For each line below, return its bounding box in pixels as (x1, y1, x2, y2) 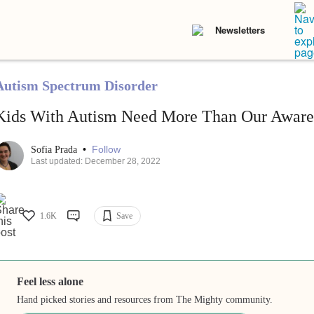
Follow (91, 144, 121, 156)
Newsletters (215, 23, 265, 36)
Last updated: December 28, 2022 (30, 156, 161, 167)
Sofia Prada (30, 144, 80, 156)
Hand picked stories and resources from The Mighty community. (17, 294, 273, 306)
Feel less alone (17, 275, 84, 288)
